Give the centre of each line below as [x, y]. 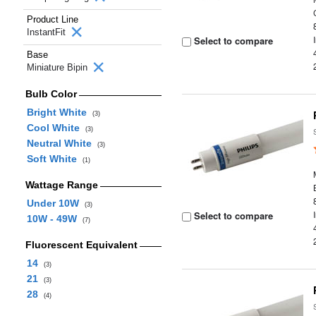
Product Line [53, 19]
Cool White [56, 128]
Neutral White [62, 143]
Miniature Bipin [59, 67]
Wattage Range [61, 185]
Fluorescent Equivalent [81, 245]
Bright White [59, 112]
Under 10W [55, 203]
